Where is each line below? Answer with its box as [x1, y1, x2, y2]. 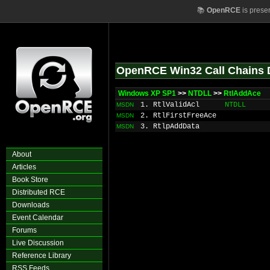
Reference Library [12, 251, 71, 260]
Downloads [12, 201, 49, 209]
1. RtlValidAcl [140, 101, 199, 109]
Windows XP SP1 [118, 89, 176, 98]
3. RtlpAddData [140, 122, 199, 131]
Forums [12, 226, 37, 234]
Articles [12, 163, 36, 171]
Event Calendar [12, 213, 63, 222]
